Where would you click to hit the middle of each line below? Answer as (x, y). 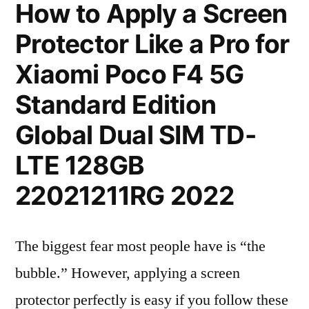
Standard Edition (116, 104)
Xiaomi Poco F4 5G (130, 74)
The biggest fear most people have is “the (140, 246)
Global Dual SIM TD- (136, 135)
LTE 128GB (80, 165)
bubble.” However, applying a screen (128, 273)
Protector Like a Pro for (152, 44)
